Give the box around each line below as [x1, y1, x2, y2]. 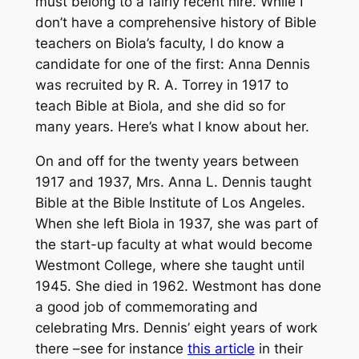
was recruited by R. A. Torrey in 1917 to [34, 77, 288, 94]
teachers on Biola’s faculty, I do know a [34, 35, 284, 52]
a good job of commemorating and [34, 298, 258, 315]
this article [187, 340, 255, 357]
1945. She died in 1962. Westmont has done [34, 277, 321, 294]
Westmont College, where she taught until [34, 256, 305, 273]
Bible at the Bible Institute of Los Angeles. [34, 194, 305, 211]
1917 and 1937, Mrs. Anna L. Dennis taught [34, 173, 312, 190]
